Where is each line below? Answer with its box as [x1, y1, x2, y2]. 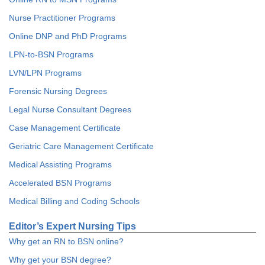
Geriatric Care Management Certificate [9, 141, 154, 151]
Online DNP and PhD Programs [9, 31, 127, 41]
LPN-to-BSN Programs [9, 50, 93, 59]
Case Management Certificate [9, 123, 121, 132]
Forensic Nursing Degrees [9, 86, 107, 96]
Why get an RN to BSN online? [9, 237, 124, 246]
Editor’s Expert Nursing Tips [9, 221, 136, 231]
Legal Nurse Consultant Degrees [9, 105, 131, 114]
